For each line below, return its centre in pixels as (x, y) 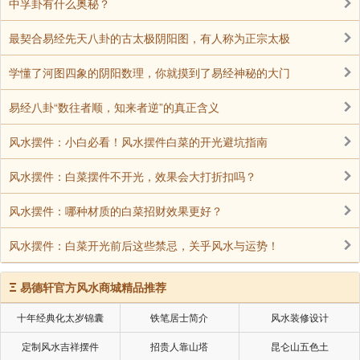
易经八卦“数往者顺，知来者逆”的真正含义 (114, 107)
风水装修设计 (299, 317)
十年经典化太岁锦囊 (60, 317)
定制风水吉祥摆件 (60, 346)
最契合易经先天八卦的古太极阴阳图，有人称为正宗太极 (149, 38)
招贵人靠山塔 (180, 346)
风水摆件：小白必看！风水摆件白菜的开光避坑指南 (144, 142)
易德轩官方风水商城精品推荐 (93, 287)
